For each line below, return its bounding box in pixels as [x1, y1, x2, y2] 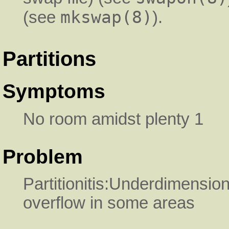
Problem [3, 146, 83, 168]
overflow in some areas [23, 194, 195, 213]
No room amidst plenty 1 [23, 109, 203, 128]
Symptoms [3, 80, 105, 103]
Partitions [3, 47, 96, 71]
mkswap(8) [60, 8, 152, 28]
